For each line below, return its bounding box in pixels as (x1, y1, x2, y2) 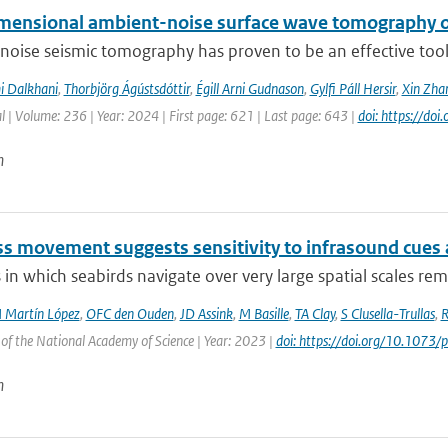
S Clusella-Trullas (340, 304, 435, 323)
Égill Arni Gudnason (195, 79, 304, 98)
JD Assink (179, 304, 233, 323)
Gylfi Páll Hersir (309, 79, 396, 98)
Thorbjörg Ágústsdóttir (63, 79, 190, 98)
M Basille (238, 304, 289, 323)
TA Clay (294, 304, 335, 323)
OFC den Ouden (85, 304, 174, 323)
